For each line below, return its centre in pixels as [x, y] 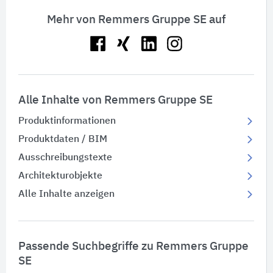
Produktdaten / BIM [63, 140]
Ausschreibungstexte [65, 158]
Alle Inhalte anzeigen [66, 195]
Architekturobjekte [60, 176]
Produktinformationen [67, 122]
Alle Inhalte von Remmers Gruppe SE [115, 101]
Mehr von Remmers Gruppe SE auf [136, 20]
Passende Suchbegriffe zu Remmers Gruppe [133, 247]
